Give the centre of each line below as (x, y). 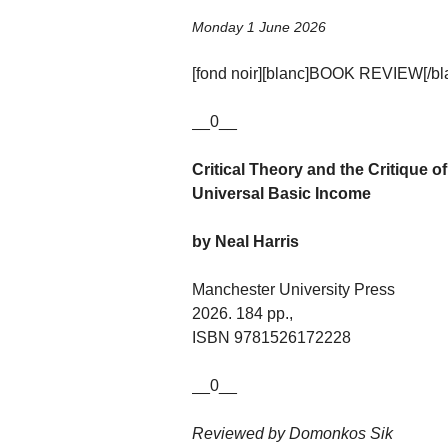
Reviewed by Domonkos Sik (292, 434)
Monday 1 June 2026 (259, 27)
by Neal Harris (245, 242)
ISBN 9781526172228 (271, 338)
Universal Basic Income (281, 194)
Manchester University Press (293, 290)
